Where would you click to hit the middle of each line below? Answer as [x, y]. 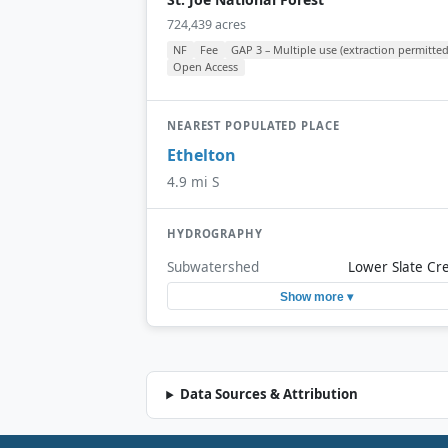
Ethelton [201, 155]
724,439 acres [206, 24]
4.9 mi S [193, 182]
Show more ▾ [316, 296]
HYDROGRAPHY [215, 234]
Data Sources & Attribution [269, 394]
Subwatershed [213, 266]
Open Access [206, 67]
